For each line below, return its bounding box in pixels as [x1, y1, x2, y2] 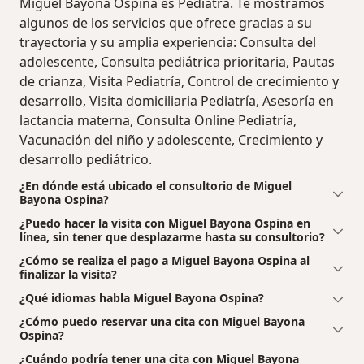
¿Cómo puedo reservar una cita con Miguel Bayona [19, 314, 305, 330]
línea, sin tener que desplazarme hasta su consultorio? [19, 229, 325, 245]
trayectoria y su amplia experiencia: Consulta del [19, 33, 316, 52]
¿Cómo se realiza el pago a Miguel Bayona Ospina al [19, 253, 310, 269]
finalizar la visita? [19, 266, 117, 283]
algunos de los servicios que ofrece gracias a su [19, 14, 312, 32]
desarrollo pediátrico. [19, 150, 152, 169]
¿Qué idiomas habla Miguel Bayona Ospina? [19, 290, 264, 306]
